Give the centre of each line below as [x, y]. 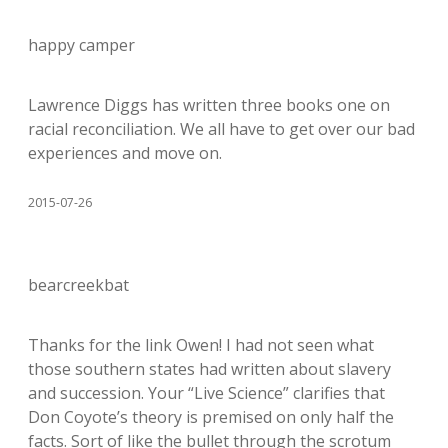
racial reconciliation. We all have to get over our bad [221, 129]
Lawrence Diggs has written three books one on [209, 105]
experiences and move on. [125, 153]
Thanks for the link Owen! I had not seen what [201, 345]
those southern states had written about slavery [209, 369]
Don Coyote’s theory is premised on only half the [211, 417]
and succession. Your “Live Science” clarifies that [206, 393]
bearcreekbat [78, 285]
